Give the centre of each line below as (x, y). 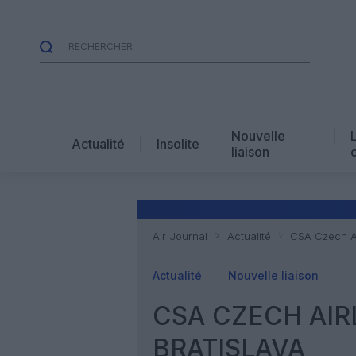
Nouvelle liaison (273, 275)
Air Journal (180, 236)
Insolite (178, 143)
